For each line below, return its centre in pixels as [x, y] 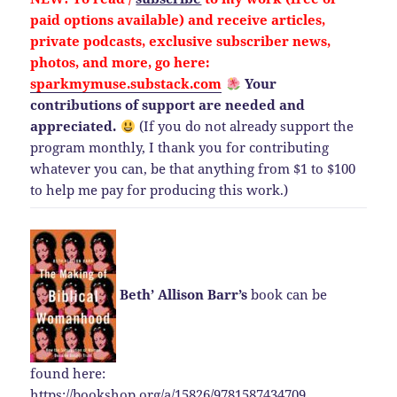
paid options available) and [124, 20]
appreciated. [74, 126]
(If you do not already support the [244, 126]
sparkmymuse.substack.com [126, 84]
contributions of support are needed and [168, 105]
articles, [297, 20]
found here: [68, 373]
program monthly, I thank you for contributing [180, 148]
